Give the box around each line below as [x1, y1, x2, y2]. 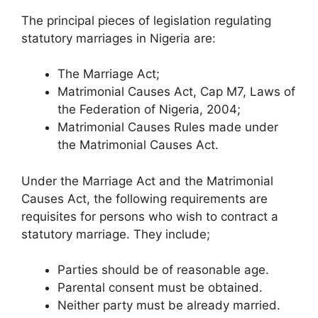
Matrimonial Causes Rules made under [57, 120, 278, 135]
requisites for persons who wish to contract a [21, 209, 278, 224]
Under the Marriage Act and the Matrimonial [21, 173, 273, 188]
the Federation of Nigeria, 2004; [57, 102, 241, 117]
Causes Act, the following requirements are [21, 191, 268, 206]
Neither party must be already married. [57, 298, 280, 313]
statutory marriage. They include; [21, 226, 210, 241]
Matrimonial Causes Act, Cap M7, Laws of [57, 84, 295, 99]
